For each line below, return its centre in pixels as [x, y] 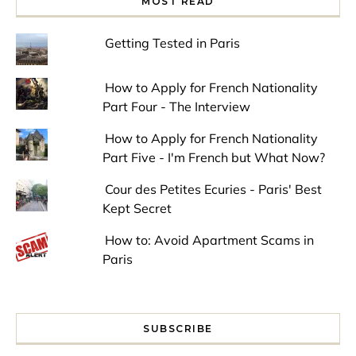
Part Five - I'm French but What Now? [213, 157]
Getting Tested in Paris [172, 43]
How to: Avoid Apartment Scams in [209, 240]
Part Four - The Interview [176, 106]
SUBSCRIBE [178, 328]
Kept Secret [137, 208]
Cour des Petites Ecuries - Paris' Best [213, 189]
